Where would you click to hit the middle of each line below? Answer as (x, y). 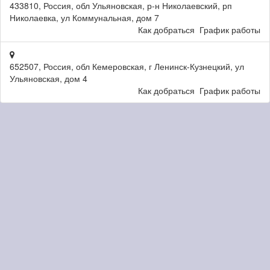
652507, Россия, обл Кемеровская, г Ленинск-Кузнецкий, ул (127, 66)
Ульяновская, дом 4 (49, 78)
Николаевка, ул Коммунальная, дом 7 (84, 17)
